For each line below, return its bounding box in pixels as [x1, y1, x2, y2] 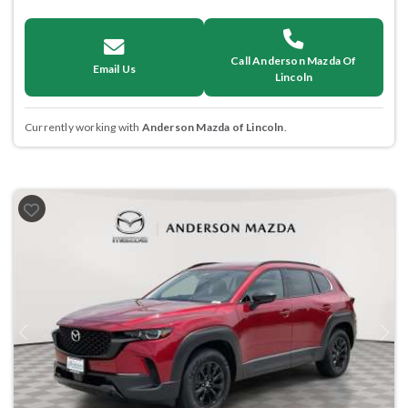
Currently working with [25, 119, 142, 134]
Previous [21, 331, 66, 346]
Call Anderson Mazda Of [230, 53, 357, 67]
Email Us [92, 61, 137, 76]
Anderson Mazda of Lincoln [141, 119, 284, 134]
